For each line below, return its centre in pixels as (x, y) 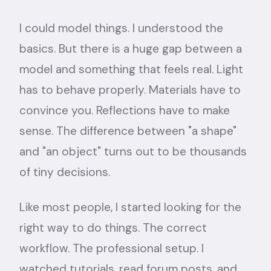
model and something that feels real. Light (131, 69)
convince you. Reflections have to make (125, 110)
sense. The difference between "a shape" (128, 131)
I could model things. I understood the (121, 28)
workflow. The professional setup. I (112, 248)
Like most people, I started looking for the (130, 207)
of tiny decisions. (65, 172)
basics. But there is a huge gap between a (131, 49)
